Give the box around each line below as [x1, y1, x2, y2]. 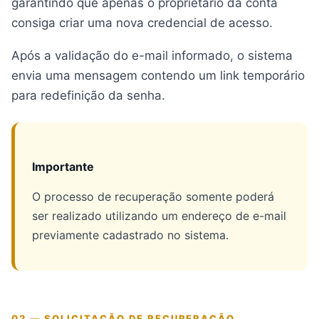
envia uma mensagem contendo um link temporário [11, 68, 305, 83]
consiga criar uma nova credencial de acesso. [11, 16, 273, 31]
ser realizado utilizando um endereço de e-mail [32, 208, 286, 223]
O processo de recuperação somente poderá [32, 189, 274, 204]
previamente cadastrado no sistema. [32, 227, 229, 242]
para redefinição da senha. [11, 88, 165, 103]
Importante [32, 159, 94, 174]
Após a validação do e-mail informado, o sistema [11, 48, 293, 63]
